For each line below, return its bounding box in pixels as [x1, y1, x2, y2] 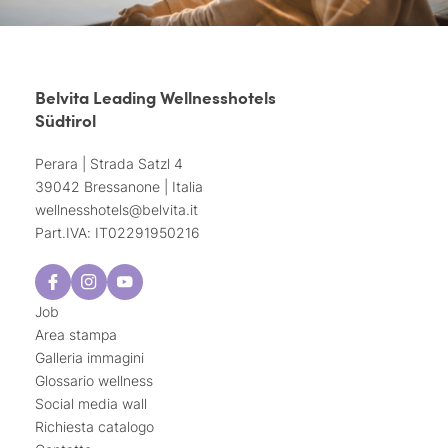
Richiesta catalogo [35, 417, 154, 435]
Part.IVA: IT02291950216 [35, 223, 200, 241]
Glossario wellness [35, 371, 153, 389]
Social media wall [35, 394, 147, 412]
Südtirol [35, 107, 96, 132]
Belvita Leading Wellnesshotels [35, 84, 276, 109]
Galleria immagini [35, 348, 144, 366]
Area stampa [35, 325, 117, 343]
